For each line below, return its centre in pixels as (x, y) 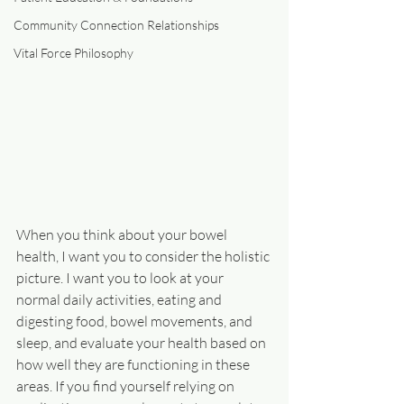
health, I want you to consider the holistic (144, 256)
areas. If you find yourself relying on (127, 386)
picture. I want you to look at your (121, 278)
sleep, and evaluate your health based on (142, 343)
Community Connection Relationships (116, 25)
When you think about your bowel (123, 234)
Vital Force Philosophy (73, 53)
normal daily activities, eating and (120, 299)
